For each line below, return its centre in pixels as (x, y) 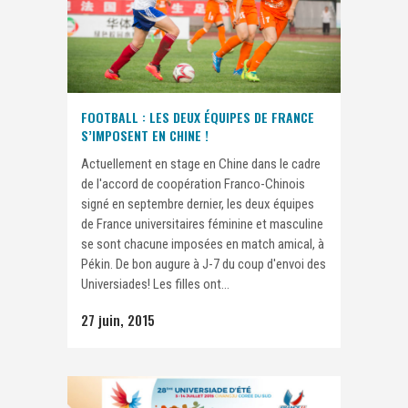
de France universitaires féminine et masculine (202, 224)
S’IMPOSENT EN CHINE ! (145, 136)
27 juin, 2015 (118, 320)
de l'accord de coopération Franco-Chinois (193, 184)
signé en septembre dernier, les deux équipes (198, 204)
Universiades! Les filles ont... (155, 285)
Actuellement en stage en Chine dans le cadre (201, 164)
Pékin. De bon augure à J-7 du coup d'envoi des (204, 265)
